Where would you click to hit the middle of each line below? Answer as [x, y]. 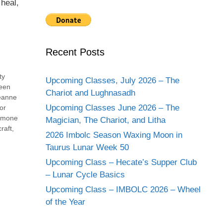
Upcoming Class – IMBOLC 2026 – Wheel [123, 190]
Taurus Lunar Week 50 [87, 147]
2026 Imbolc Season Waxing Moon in [114, 135]
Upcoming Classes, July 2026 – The [112, 81]
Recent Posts [75, 52]
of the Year [65, 202]
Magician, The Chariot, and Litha [106, 120]
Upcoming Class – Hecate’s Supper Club [121, 162]
